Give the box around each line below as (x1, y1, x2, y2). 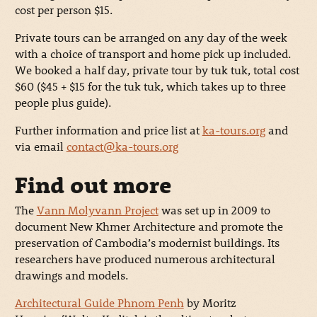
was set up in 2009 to (158, 202, 270, 217)
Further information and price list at (14, 122, 202, 138)
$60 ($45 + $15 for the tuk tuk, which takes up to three (14, 79, 286, 94)
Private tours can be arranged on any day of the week (14, 30, 287, 45)
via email (14, 139, 67, 154)
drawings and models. (14, 267, 128, 282)
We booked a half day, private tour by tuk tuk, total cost (14, 62, 299, 78)
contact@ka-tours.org (66, 139, 178, 154)
